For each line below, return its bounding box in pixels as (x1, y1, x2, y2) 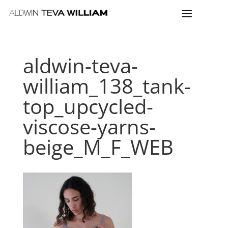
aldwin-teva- (22, 51, 138, 79)
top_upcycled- (22, 92, 153, 120)
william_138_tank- (22, 72, 191, 100)
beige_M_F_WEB (22, 133, 174, 161)
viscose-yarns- (22, 112, 156, 140)
